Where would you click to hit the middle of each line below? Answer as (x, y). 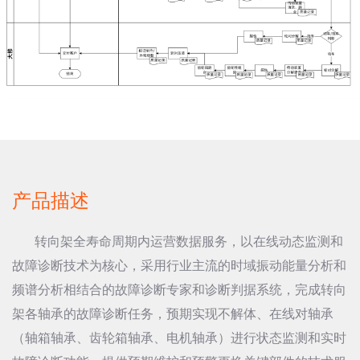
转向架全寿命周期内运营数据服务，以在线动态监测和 (178, 241)
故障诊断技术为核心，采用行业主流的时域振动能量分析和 (179, 265)
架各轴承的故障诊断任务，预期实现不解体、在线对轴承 (173, 313)
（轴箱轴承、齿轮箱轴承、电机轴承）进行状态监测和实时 (179, 337)
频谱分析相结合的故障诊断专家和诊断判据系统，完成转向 (179, 289)
